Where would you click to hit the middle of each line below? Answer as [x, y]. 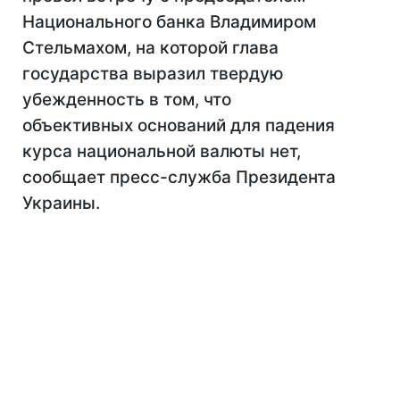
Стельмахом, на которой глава [150, 48]
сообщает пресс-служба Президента [179, 177]
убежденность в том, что [127, 100]
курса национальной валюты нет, [162, 151]
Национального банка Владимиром [169, 22]
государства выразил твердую [153, 74]
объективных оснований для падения [179, 125]
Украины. [61, 203]
